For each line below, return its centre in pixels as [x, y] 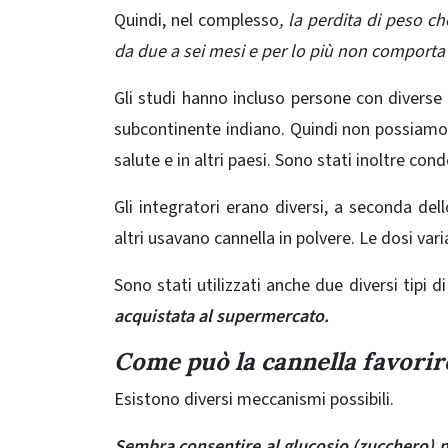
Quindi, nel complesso [196, 20]
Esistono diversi [175, 399]
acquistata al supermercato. [221, 316]
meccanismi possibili [313, 399]
